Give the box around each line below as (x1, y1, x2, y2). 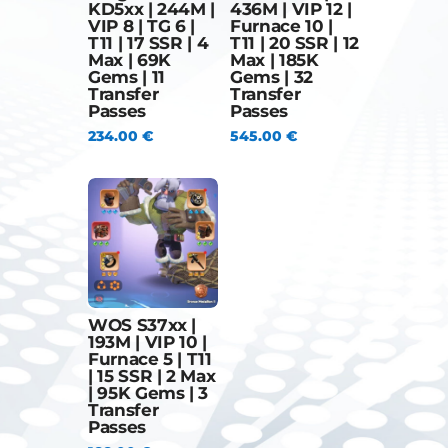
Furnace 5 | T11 (87, 349, 212, 370)
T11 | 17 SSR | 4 (87, 33, 209, 54)
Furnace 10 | (229, 16, 333, 37)
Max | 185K (229, 50, 319, 71)
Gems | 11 (87, 67, 165, 88)
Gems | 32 (229, 67, 313, 88)
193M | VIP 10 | (87, 332, 207, 353)
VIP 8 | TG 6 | (87, 16, 196, 37)
